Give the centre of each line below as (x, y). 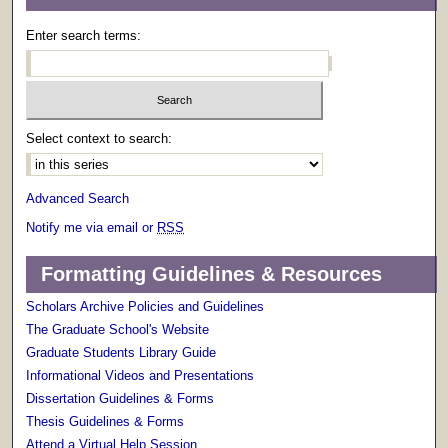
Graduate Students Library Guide (121, 352)
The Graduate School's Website (118, 329)
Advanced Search (78, 198)
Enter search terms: (84, 36)
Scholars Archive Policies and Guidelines (145, 306)
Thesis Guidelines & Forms (105, 421)
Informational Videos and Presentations (140, 375)
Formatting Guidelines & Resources (212, 273)
